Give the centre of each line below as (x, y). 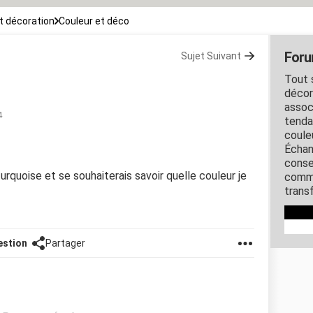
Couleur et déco (94, 21)
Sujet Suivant (211, 56)
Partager (65, 243)
